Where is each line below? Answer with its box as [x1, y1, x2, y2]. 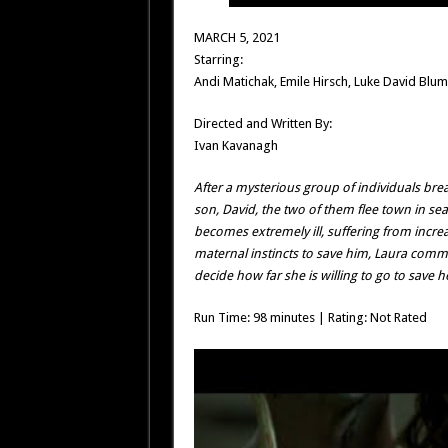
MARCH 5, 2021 [193, 30, 280, 45]
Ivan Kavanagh [193, 138, 278, 153]
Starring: [193, 52, 243, 67]
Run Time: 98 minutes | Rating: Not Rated [193, 310, 427, 325]
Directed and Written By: [193, 116, 332, 131]
